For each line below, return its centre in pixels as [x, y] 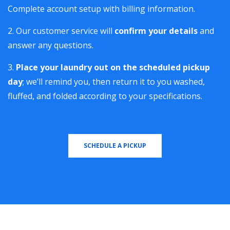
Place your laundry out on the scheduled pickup [113, 67]
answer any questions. [51, 45]
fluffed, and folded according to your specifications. [105, 96]
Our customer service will [65, 31]
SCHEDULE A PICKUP [115, 146]
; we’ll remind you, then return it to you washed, [114, 82]
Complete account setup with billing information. [101, 9]
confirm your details [156, 31]
